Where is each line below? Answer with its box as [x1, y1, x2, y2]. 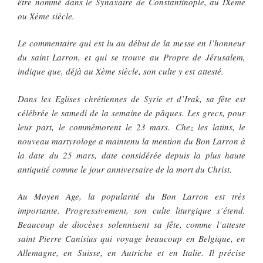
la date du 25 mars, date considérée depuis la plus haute [18, 149, 245, 161]
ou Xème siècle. [18, 9, 75, 22]
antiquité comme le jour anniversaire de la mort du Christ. [18, 163, 232, 175]
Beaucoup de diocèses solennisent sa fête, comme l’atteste [18, 218, 245, 231]
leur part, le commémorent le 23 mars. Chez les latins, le [18, 120, 245, 133]
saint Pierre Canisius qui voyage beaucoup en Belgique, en [18, 232, 245, 245]
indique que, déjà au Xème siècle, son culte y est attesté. [18, 65, 224, 77]
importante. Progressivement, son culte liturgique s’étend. [18, 204, 245, 217]
